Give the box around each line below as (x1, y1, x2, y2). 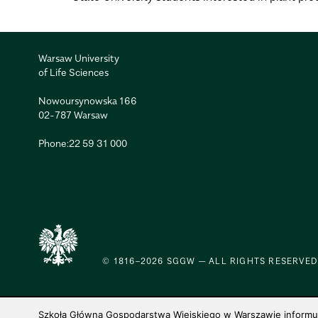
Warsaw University (38, 51, 119, 64)
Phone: (38, 136, 69, 149)
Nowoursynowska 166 (38, 94, 137, 106)
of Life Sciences (38, 65, 109, 78)
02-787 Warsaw (38, 108, 108, 121)
